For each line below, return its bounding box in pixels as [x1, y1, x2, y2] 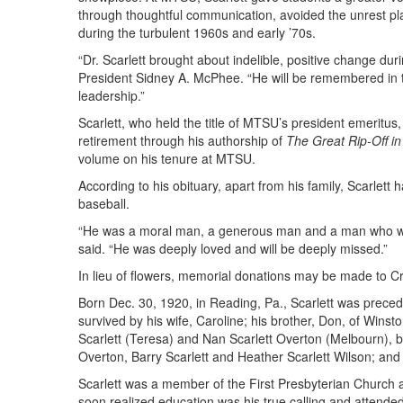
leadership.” [78, 86, 145, 105]
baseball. [78, 194, 130, 213]
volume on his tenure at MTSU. [78, 149, 255, 168]
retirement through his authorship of [78, 131, 286, 150]
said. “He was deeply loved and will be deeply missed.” [78, 239, 388, 258]
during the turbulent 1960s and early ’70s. [78, 23, 316, 42]
